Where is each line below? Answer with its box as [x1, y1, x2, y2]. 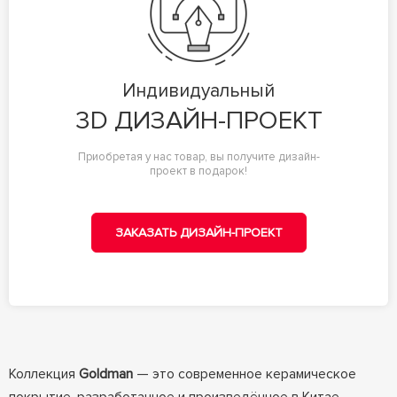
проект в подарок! [150, 163, 247, 178]
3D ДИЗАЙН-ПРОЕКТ [74, 104, 323, 136]
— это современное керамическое [132, 365, 356, 383]
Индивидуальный [122, 79, 275, 102]
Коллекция [8, 365, 79, 383]
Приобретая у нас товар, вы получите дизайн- [77, 149, 320, 164]
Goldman [78, 365, 133, 383]
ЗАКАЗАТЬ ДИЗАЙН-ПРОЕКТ [114, 224, 283, 240]
